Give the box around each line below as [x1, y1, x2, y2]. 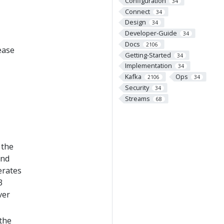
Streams [124, 93, 150, 103]
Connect [124, 6, 150, 16]
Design [124, 17, 146, 27]
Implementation [124, 61, 172, 70]
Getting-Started [124, 50, 171, 59]
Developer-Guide [124, 28, 177, 38]
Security [124, 82, 149, 92]
